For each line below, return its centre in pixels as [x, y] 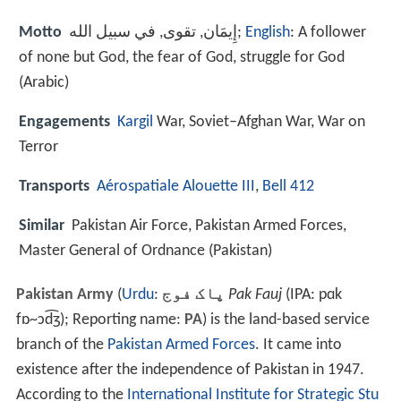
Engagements [64, 122]
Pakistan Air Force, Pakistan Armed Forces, [209, 226]
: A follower [328, 32]
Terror [38, 147]
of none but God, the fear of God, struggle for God [182, 57]
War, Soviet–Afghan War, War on [259, 122]
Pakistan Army [64, 295]
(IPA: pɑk [311, 295]
